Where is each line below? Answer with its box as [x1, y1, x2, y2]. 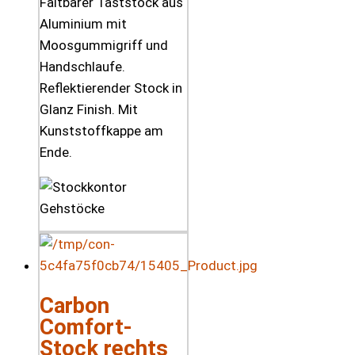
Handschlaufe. [40, 59, 125, 75]
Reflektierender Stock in [40, 80, 182, 97]
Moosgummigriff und [40, 37, 168, 54]
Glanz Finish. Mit [40, 101, 138, 118]
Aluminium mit [40, 16, 127, 32]
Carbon [40, 292, 109, 319]
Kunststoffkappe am [40, 123, 163, 139]
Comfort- [40, 313, 132, 340]
